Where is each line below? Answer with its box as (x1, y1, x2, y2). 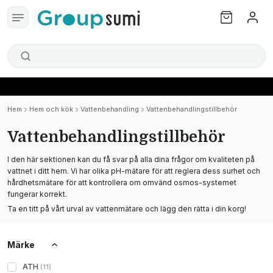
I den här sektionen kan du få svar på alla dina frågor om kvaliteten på (7, 155, 255, 164)
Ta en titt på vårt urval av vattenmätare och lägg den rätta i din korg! (7, 204, 246, 213)
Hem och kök (29, 105, 73, 113)
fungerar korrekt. (7, 190, 67, 199)
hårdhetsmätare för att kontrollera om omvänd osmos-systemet (7, 178, 236, 187)
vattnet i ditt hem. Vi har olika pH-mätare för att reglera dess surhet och (7, 166, 260, 175)
